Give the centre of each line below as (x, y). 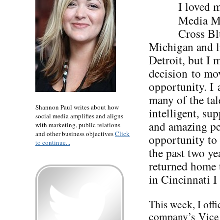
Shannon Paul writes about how (77, 107)
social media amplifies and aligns (79, 116)
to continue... (53, 142)
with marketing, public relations (78, 124)
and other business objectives (75, 133)
